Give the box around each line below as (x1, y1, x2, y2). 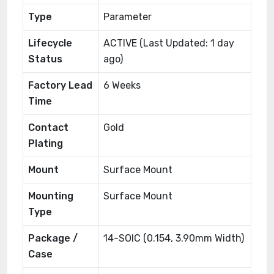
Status (28, 53, 62, 65)
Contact (28, 122, 68, 133)
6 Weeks (103, 80, 141, 91)
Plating (28, 138, 63, 149)
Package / (28, 232, 78, 244)
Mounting (28, 190, 73, 202)
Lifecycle (28, 37, 72, 49)
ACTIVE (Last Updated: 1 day (103, 37, 234, 49)
